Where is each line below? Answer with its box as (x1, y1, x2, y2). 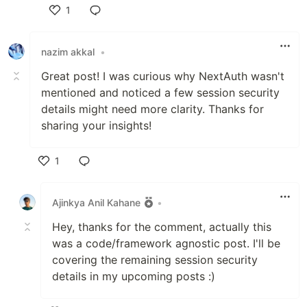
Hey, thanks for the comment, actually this (52, 220, 271, 234)
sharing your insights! (41, 119, 151, 133)
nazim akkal (41, 45, 95, 58)
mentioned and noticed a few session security (41, 86, 280, 100)
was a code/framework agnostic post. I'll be (52, 236, 280, 251)
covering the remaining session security (52, 253, 258, 267)
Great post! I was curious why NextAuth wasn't (41, 69, 284, 84)
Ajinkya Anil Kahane (52, 196, 140, 208)
